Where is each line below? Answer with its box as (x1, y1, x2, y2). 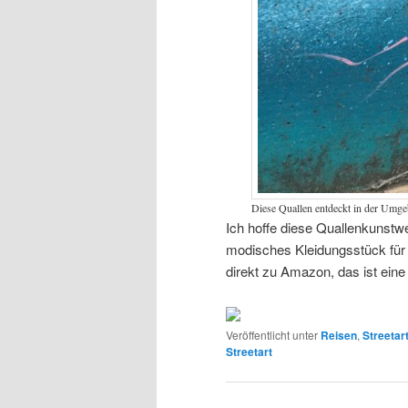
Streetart (226, 342, 272, 360)
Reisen (321, 326, 357, 343)
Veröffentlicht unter (226, 326, 318, 342)
